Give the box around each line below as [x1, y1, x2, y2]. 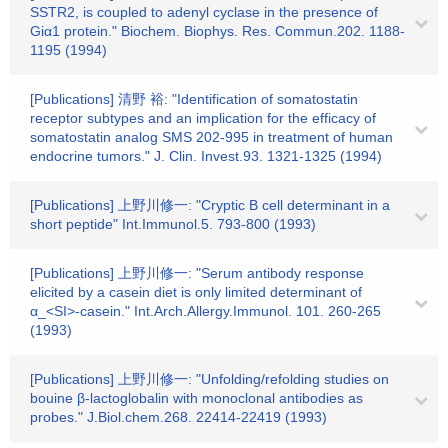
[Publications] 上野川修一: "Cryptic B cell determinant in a [30, 197, 390, 213]
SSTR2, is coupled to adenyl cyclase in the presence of [30, 4, 378, 20]
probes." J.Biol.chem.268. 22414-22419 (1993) [30, 409, 327, 425]
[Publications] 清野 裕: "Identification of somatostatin [30, 91, 358, 107]
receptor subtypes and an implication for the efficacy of [30, 110, 376, 126]
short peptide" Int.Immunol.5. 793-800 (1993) [30, 216, 316, 232]
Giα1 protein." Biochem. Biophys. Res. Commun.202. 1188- [30, 23, 405, 39]
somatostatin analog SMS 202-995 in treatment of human [30, 129, 393, 145]
